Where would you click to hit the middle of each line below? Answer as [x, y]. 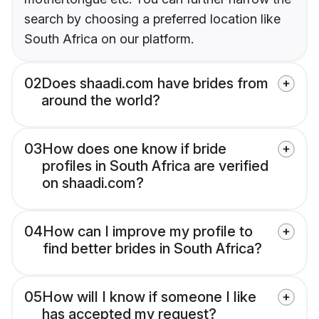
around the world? [101, 101]
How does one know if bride [134, 149]
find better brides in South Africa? [152, 249]
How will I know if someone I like [149, 297]
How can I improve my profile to [148, 232]
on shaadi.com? [93, 183]
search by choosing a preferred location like [152, 19]
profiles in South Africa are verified [155, 166]
